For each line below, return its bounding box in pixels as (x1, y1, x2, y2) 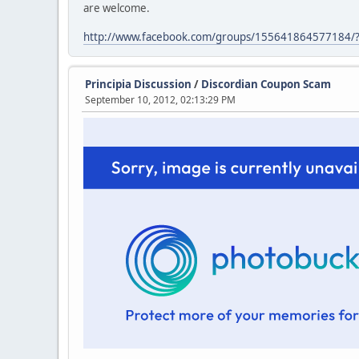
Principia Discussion (85, 77, 192, 91)
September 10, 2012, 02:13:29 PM (85, 93, 236, 107)
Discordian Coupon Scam (201, 77, 331, 91)
